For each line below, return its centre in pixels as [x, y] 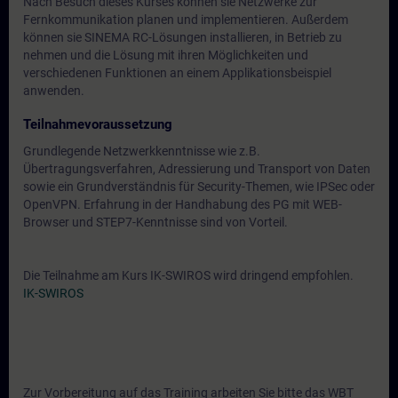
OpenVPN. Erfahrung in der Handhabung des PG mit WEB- [183, 204]
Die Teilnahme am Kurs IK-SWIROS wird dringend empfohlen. [188, 275]
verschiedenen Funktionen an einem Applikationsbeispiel [177, 73]
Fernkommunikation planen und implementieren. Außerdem [186, 20]
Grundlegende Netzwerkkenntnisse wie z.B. [142, 151]
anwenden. [54, 91]
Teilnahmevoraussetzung [98, 124]
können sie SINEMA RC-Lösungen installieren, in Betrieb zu [183, 37]
